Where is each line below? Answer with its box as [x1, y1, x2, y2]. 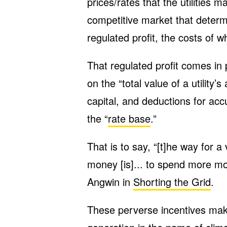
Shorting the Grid [133, 174, 211, 189]
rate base [108, 111, 150, 126]
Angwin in [87, 174, 133, 189]
